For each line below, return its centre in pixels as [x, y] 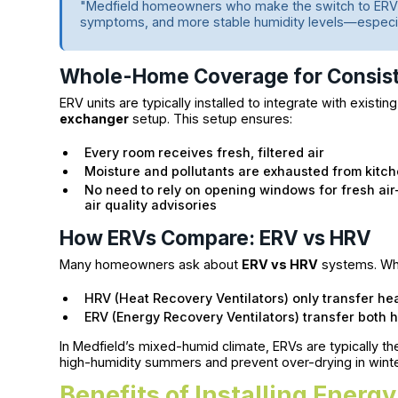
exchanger [95, 119]
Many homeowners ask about [151, 265]
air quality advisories [151, 205]
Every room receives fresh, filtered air [205, 153]
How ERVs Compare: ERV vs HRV [216, 238]
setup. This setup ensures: [211, 119]
